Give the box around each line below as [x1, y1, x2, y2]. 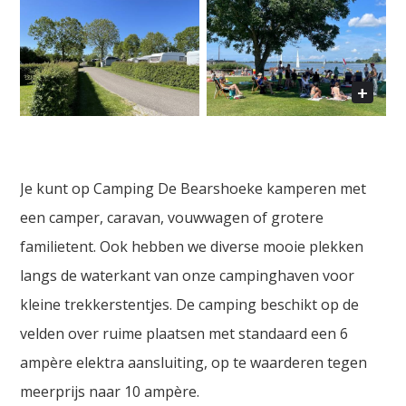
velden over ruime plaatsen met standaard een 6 [20, 324, 349, 344]
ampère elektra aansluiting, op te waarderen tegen [20, 353, 368, 373]
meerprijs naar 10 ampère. [20, 382, 200, 402]
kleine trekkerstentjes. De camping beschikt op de [20, 295, 360, 315]
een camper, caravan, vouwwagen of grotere [20, 208, 324, 228]
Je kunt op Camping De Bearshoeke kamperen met [20, 179, 367, 199]
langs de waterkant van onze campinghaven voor [20, 266, 355, 286]
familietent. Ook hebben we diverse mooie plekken [20, 237, 364, 257]
